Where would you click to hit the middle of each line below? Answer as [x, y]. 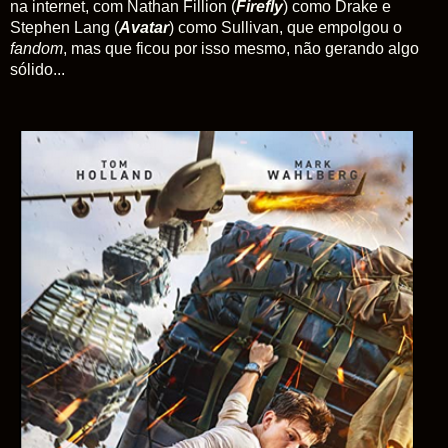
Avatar [144, 27]
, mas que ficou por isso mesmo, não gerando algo [241, 48]
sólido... [37, 69]
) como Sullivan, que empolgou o [285, 27]
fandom [36, 48]
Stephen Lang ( [64, 27]
